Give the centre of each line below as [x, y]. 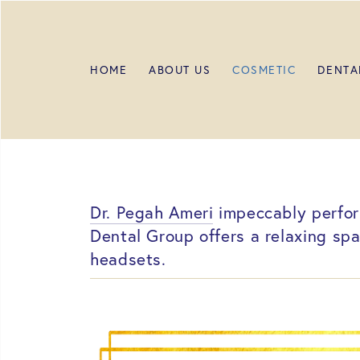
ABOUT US [180, 70]
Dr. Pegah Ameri [152, 213]
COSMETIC [264, 70]
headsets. [128, 259]
